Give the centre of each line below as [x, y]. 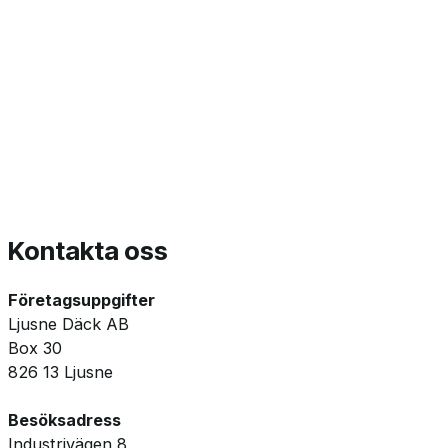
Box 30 [37, 347]
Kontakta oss [88, 251]
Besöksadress [64, 420]
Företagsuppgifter [81, 299]
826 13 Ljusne [60, 371]
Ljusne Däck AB [68, 323]
